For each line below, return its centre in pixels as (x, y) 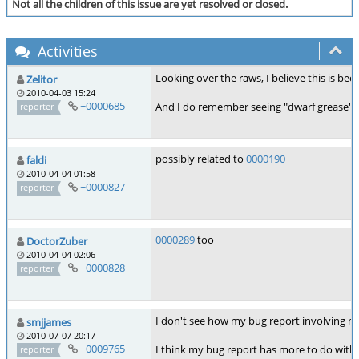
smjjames (49, 322)
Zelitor (42, 79)
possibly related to (201, 159)
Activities (66, 51)
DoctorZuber (57, 241)
